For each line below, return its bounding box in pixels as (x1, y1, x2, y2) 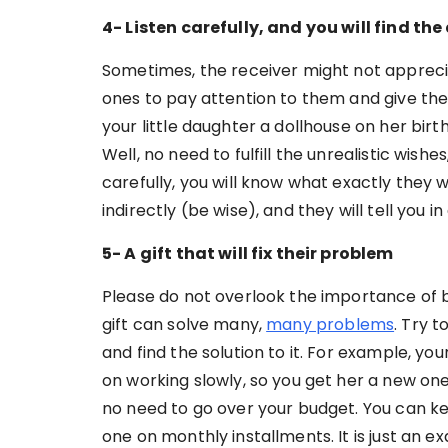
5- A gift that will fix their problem (102, 241, 394, 265)
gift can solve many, (102, 312, 267, 336)
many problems (266, 312, 395, 336)
